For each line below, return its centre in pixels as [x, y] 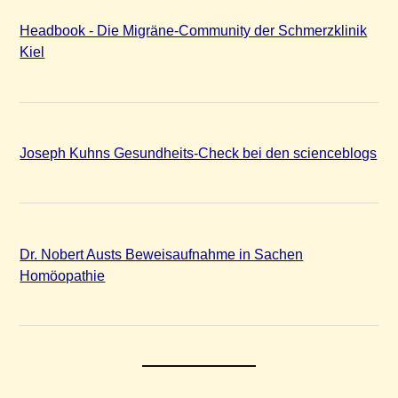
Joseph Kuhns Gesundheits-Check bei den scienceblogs [199, 152]
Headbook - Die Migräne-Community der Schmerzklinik [194, 31]
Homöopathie [63, 275]
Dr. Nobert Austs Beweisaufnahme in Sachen [162, 254]
